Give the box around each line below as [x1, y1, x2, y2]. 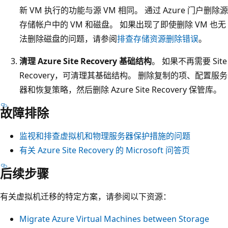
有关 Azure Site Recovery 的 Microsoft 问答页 [19, 144, 190, 156]
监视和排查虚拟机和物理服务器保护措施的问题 [19, 130, 190, 141]
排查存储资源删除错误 [117, 33, 198, 44]
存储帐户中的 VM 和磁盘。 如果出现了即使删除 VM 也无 [19, 18, 226, 30]
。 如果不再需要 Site [152, 55, 227, 67]
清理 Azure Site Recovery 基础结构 [19, 55, 152, 67]
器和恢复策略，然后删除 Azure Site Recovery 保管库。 [19, 83, 221, 95]
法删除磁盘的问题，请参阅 [19, 33, 117, 44]
